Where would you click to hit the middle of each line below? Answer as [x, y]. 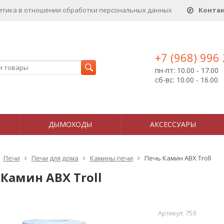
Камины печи [111, 158]
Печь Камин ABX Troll [177, 158]
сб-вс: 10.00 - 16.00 [186, 80]
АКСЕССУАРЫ [173, 124]
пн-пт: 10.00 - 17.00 [187, 70]
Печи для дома [55, 158]
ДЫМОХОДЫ [70, 124]
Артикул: [171, 213]
